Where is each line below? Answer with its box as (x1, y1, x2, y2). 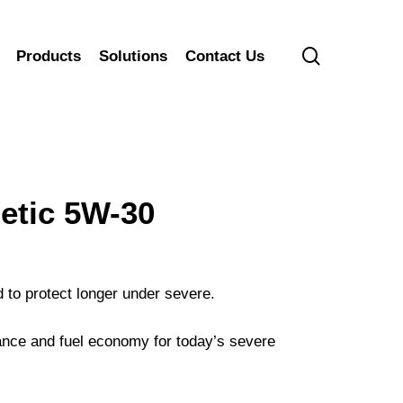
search (319, 45, 373, 65)
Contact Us (185, 48, 264, 65)
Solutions (99, 48, 167, 65)
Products (16, 48, 81, 65)
